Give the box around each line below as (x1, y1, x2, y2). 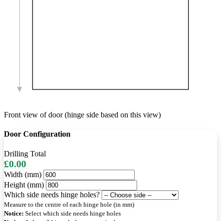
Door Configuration (4, 130, 71, 139)
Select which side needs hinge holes (24, 209, 121, 217)
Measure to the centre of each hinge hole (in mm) (4, 200, 134, 208)
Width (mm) (4, 170, 41, 179)
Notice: (4, 209, 24, 217)
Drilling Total (4, 149, 46, 158)
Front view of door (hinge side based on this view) (4, 110, 161, 119)
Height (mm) (4, 180, 44, 189)
